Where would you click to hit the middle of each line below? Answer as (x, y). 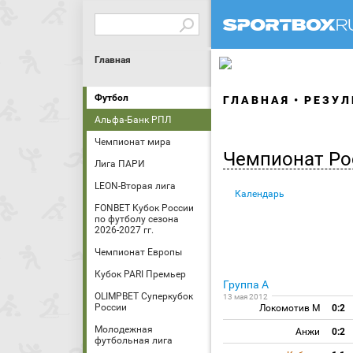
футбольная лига (134, 340)
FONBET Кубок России (144, 208)
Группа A (246, 284)
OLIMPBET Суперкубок (144, 296)
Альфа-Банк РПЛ (133, 120)
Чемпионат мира (133, 142)
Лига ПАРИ (120, 164)
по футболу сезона (137, 219)
